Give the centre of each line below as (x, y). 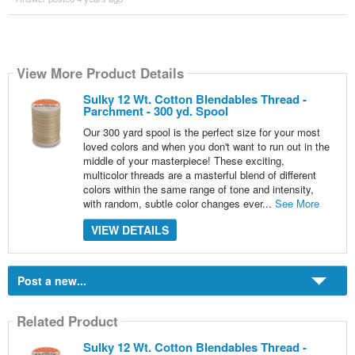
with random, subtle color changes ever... (179, 203)
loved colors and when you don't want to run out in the (206, 146)
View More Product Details (100, 73)
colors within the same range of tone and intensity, (198, 189)
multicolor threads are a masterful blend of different (199, 174)
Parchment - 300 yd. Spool (155, 111)
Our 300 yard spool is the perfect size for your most (201, 132)
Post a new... (52, 280)
